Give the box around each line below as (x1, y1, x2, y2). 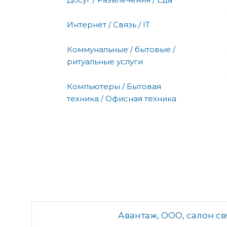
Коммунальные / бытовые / (67, 44, 175, 54)
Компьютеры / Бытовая (67, 81, 161, 91)
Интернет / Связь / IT (67, 19, 150, 29)
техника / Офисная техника (67, 93, 176, 103)
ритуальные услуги (67, 56, 143, 66)
